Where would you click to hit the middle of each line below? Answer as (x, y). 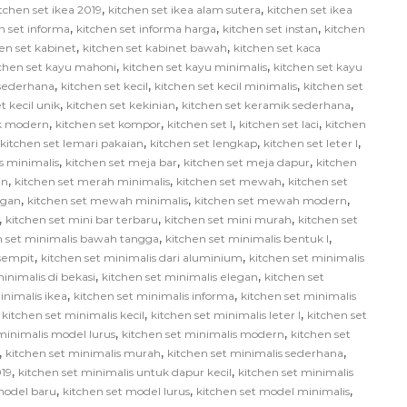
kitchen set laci (279, 124)
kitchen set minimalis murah (83, 352)
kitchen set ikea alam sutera (184, 9)
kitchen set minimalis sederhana (255, 352)
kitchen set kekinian (121, 104)
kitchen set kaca (277, 47)
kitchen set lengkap (203, 143)
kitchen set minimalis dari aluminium (142, 257)
